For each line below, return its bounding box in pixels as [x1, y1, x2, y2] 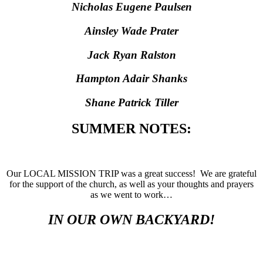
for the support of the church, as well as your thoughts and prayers [9, 178, 254, 189]
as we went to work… [90, 189, 173, 200]
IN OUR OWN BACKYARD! [48, 211, 215, 227]
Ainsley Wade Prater [85, 24, 178, 37]
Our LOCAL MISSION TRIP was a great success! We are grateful [6, 168, 257, 178]
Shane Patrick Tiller [85, 96, 178, 109]
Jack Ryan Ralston [87, 48, 176, 61]
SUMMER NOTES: [72, 120, 191, 136]
